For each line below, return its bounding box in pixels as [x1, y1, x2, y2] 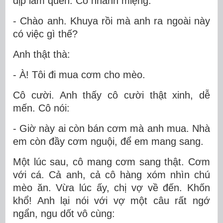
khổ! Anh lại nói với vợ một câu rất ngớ [13, 195, 210, 206]
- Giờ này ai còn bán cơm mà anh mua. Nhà [13, 122, 210, 134]
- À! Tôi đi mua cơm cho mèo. [13, 69, 145, 80]
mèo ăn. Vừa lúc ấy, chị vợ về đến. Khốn [13, 182, 210, 193]
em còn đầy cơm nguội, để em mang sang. [13, 135, 204, 147]
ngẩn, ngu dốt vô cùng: [13, 208, 115, 219]
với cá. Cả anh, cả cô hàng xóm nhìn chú [13, 169, 210, 180]
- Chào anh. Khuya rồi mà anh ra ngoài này [13, 15, 210, 26]
